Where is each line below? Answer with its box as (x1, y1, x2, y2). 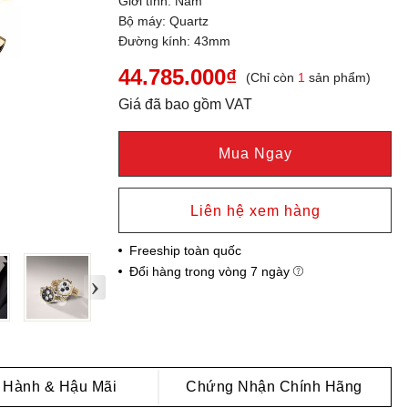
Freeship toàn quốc (129, 243, 242, 259)
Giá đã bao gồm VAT (118, 97, 253, 113)
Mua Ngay (218, 146, 292, 162)
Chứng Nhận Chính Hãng (186, 378, 362, 394)
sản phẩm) (305, 70, 372, 86)
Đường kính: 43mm (118, 34, 231, 49)
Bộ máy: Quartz (118, 14, 209, 29)
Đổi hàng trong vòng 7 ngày (129, 264, 294, 280)
